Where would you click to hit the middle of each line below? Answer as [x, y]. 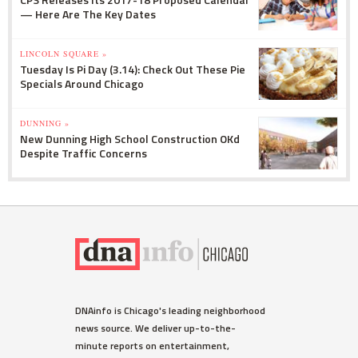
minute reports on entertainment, [152, 345]
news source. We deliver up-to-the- [155, 328]
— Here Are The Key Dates [88, 14]
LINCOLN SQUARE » [64, 53]
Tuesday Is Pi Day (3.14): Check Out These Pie [133, 69]
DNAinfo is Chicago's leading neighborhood [170, 310]
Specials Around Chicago [82, 83]
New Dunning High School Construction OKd [130, 138]
